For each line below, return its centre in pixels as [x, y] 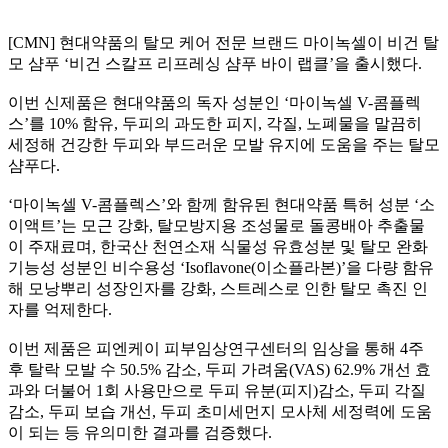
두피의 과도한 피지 [190, 123]
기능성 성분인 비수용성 [94, 267]
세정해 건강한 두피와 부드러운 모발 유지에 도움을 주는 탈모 [224, 144]
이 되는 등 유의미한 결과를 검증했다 [138, 432]
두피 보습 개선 [100, 411]
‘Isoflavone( [218, 267]
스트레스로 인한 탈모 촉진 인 [324, 288]
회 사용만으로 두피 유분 [190, 390]
